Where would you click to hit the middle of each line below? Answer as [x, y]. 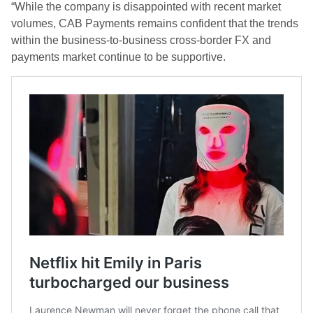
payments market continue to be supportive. [118, 57]
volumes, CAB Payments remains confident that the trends [155, 23]
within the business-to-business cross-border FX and [141, 40]
